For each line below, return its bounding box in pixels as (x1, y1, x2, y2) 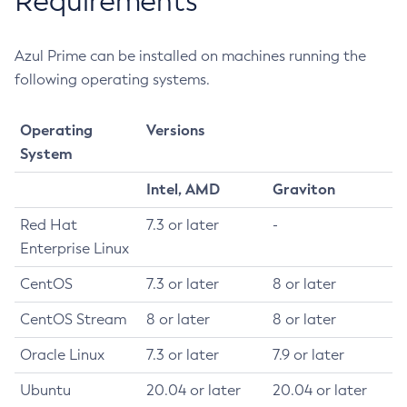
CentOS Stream (20, 311, 126, 328)
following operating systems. (15, 71, 210, 88)
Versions (146, 121, 205, 140)
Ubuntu (20, 382, 71, 399)
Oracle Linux (20, 346, 104, 363)
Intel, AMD (146, 180, 220, 199)
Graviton (273, 180, 335, 199)
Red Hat (20, 216, 77, 233)
